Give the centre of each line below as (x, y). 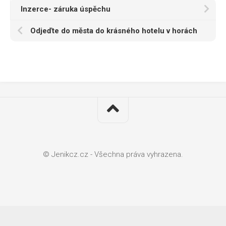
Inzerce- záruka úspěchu (66, 9)
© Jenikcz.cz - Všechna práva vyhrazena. (113, 155)
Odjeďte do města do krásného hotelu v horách (114, 31)
